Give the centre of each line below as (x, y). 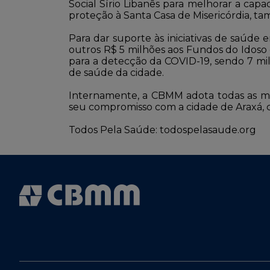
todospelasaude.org (208, 130)
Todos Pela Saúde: (114, 130)
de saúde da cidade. (116, 73)
